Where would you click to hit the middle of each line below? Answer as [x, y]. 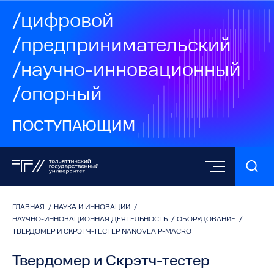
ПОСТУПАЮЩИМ [74, 127]
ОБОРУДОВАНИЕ [207, 220]
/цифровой [63, 22]
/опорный [57, 95]
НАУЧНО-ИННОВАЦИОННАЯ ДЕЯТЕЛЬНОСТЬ [91, 220]
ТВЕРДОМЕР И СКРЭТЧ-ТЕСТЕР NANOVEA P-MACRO [102, 232]
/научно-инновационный [127, 71]
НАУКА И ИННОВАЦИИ [93, 207]
